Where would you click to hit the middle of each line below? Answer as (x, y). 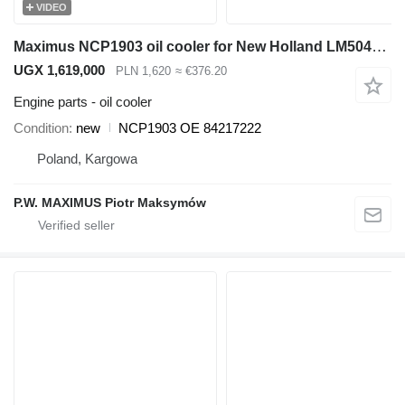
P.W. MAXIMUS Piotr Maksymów (110, 202)
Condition (41, 127)
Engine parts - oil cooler (83, 101)
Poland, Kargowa (87, 158)
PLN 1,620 (143, 71)
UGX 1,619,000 (59, 71)
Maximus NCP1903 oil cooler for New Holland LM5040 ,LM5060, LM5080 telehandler (379, 47)
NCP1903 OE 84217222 (190, 127)
